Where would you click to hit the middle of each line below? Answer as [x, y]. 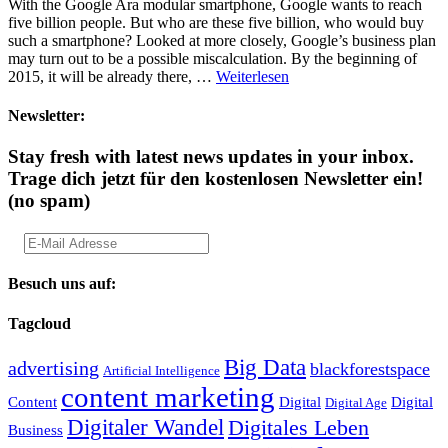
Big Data [265, 366]
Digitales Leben [298, 427]
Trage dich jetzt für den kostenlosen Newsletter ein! [215, 179]
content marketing [168, 396]
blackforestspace [370, 368]
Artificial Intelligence [161, 370]
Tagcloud [39, 323]
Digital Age [356, 402]
